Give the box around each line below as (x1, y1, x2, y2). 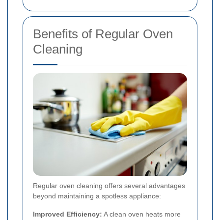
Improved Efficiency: (33, 210, 102, 219)
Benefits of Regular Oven (33, 26, 173, 41)
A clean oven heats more (102, 210, 181, 219)
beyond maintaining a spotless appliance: (33, 192, 161, 200)
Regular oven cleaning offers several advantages (33, 182, 185, 190)
